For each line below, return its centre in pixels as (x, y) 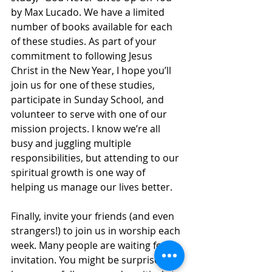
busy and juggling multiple (72, 143)
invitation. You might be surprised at (95, 260)
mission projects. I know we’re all (87, 128)
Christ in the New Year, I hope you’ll (92, 70)
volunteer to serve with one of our (90, 114)
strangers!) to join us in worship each (97, 230)
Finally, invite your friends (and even (94, 216)
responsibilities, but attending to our (96, 158)
